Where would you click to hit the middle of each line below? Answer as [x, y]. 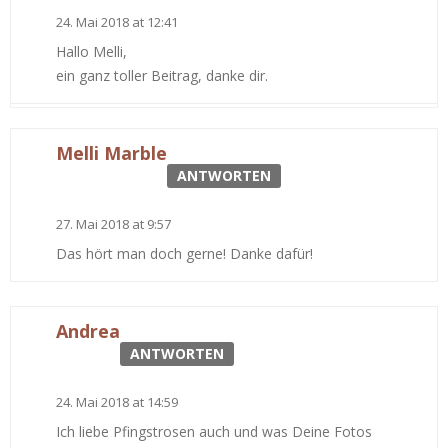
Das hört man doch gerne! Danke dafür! [184, 253]
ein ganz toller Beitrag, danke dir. [162, 75]
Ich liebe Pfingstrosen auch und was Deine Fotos [214, 431]
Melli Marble [111, 152]
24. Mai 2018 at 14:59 [117, 401]
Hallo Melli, [91, 51]
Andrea [88, 330]
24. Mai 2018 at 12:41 [117, 21]
